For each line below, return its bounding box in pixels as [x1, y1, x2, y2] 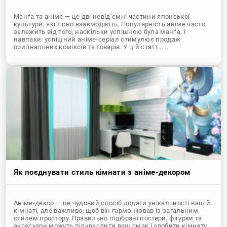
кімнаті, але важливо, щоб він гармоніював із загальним [14, 206, 199, 214]
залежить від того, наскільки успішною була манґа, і [14, 27, 186, 35]
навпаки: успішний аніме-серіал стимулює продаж [14, 35, 181, 43]
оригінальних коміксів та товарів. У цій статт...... [14, 43, 169, 51]
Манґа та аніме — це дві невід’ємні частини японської [14, 12, 190, 20]
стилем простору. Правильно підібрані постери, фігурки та [14, 214, 202, 222]
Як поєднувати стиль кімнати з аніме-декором [14, 167, 191, 177]
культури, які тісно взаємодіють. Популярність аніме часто [14, 20, 206, 28]
